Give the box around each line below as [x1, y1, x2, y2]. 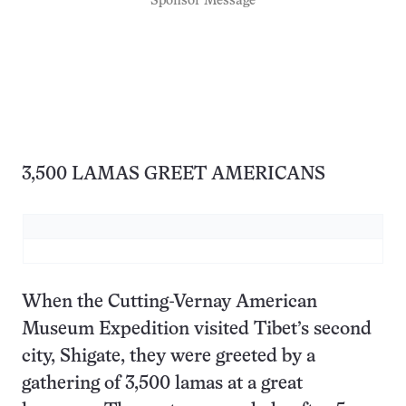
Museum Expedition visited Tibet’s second [22, 321, 372, 339]
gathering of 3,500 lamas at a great [22, 375, 303, 393]
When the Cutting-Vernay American [22, 294, 317, 312]
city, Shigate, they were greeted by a [22, 348, 315, 366]
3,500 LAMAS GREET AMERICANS [22, 166, 325, 184]
